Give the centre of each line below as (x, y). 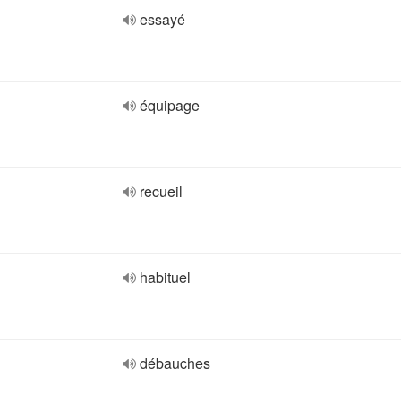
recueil (161, 191)
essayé (162, 19)
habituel (165, 277)
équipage (170, 105)
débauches (175, 363)
